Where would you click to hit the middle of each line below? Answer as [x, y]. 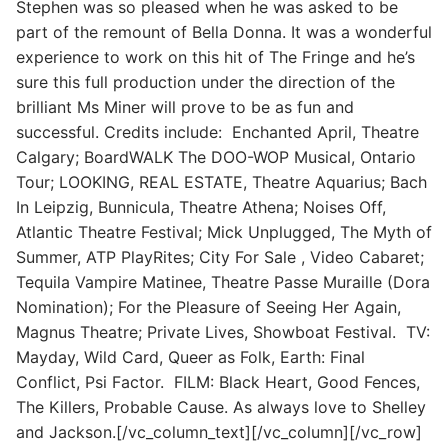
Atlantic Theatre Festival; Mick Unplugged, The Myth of [224, 231]
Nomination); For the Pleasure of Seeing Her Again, [208, 306]
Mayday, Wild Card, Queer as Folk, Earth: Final [190, 356]
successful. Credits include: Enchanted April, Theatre [217, 131]
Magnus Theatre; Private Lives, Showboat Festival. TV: [223, 331]
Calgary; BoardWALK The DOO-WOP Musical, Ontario [216, 156]
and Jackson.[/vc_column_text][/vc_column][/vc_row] [219, 431]
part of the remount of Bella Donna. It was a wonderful [224, 31]
